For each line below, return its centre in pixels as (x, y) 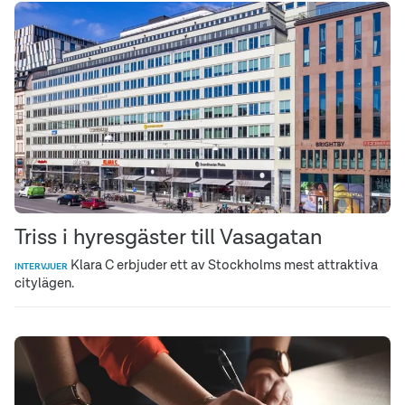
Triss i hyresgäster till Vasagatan (168, 236)
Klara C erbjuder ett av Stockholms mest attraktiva (223, 264)
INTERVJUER (41, 266)
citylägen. (44, 282)
